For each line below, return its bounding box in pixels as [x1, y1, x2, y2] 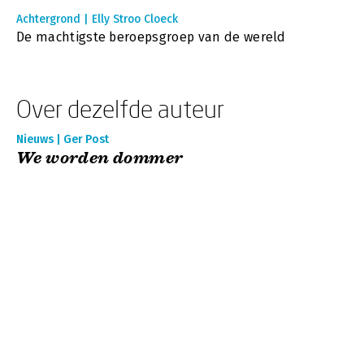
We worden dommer [16, 148, 184, 168]
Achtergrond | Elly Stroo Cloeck [16, 12, 178, 26]
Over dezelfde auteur [16, 94, 224, 123]
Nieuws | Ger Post [16, 132, 109, 146]
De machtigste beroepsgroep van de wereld [16, 29, 286, 45]
